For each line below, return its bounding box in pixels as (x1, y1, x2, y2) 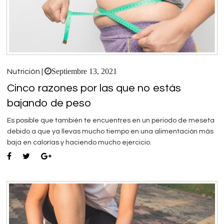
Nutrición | (7, 67, 44, 75)
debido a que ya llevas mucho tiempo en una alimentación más (7, 127, 213, 135)
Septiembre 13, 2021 (51, 66, 117, 75)
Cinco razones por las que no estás (7, 82, 181, 94)
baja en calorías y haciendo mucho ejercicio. (7, 138, 151, 146)
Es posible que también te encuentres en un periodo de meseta (7, 116, 214, 124)
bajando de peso (7, 97, 91, 109)
